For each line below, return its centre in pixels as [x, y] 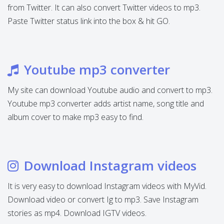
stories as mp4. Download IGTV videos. [77, 213]
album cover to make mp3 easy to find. [75, 117]
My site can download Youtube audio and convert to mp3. [110, 90]
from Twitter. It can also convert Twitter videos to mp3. [104, 7]
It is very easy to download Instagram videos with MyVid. [107, 186]
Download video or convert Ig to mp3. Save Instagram [103, 199]
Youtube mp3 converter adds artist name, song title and [106, 103]
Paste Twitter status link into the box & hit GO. [89, 21]
